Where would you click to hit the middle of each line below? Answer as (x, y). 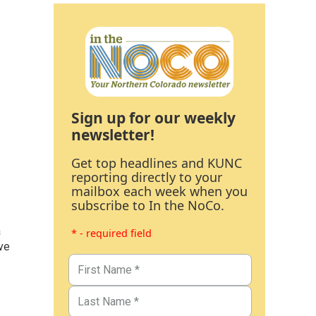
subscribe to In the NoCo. (148, 205)
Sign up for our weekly (153, 117)
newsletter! (113, 134)
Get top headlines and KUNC (157, 163)
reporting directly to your (147, 177)
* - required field (111, 233)
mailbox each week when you (159, 191)
